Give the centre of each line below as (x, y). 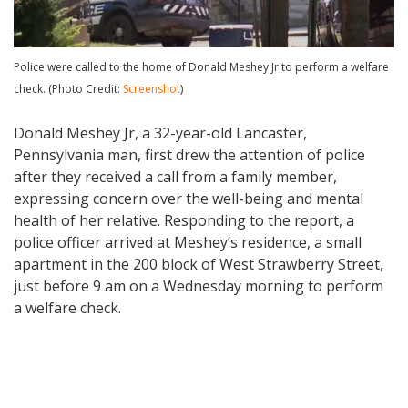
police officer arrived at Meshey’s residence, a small (188, 242)
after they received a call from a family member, (175, 176)
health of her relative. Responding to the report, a (184, 220)
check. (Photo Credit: (68, 88)
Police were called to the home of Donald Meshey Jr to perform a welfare (201, 66)
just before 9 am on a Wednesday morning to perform (199, 286)
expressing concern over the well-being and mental (189, 198)
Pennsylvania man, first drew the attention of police (189, 154)
